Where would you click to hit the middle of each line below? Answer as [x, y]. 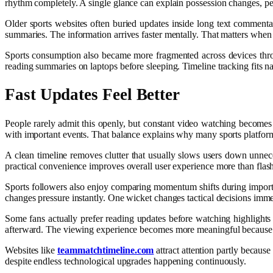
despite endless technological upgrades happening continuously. [126, 261]
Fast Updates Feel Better [93, 95]
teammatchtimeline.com [106, 250]
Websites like [31, 250]
